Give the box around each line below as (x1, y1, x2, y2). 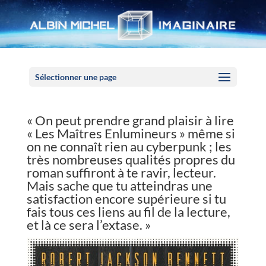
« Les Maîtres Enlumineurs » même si (26, 125, 235, 141)
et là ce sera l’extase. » (26, 217, 151, 233)
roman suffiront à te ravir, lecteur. (26, 164, 216, 180)
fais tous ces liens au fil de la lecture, (26, 204, 230, 220)
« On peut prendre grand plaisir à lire (26, 112, 234, 128)
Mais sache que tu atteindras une (26, 178, 213, 194)
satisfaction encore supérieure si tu (26, 191, 226, 207)
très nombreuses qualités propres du (26, 151, 235, 167)
